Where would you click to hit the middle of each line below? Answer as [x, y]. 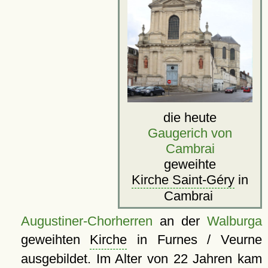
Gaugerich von [190, 133]
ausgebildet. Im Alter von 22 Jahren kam [141, 259]
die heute [190, 118]
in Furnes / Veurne [195, 240]
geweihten [55, 240]
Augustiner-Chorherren [86, 221]
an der [179, 221]
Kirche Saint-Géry [183, 180]
